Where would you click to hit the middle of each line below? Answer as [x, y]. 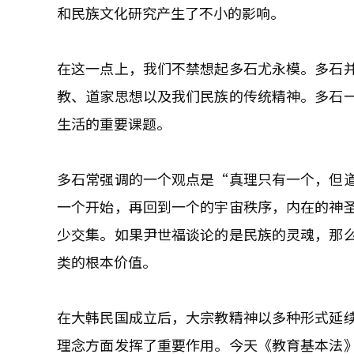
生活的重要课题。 [114, 123]
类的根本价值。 [107, 262]
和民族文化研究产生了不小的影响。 [171, 13]
